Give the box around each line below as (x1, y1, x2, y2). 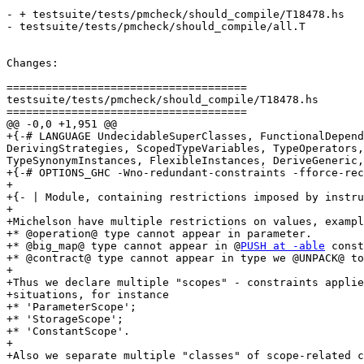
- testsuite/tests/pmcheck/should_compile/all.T (6, 20, 305, 33)
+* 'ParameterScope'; (6, 301, 136, 314)
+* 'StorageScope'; (6, 313, 123, 326)
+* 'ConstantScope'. (6, 325, 130, 338)
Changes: (6, 57, 58, 70)
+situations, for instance (6, 288, 169, 301)
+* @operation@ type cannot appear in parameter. (6, 227, 312, 240)
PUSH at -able (240, 240, 325, 253)
